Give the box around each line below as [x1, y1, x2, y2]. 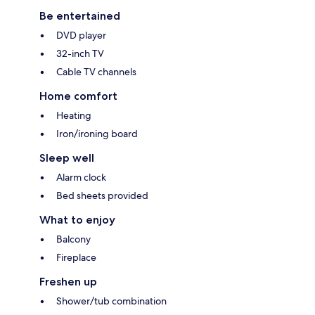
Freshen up [39, 275, 97, 289]
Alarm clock [56, 171, 106, 184]
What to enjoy [39, 213, 115, 227]
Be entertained [39, 9, 120, 23]
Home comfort [39, 89, 117, 103]
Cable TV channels [56, 65, 136, 79]
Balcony [56, 233, 91, 246]
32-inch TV [56, 47, 104, 60]
